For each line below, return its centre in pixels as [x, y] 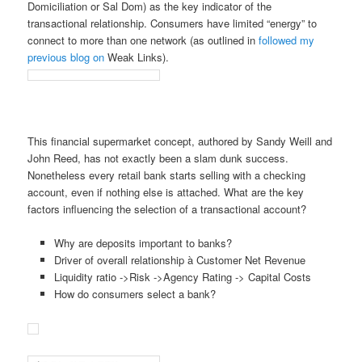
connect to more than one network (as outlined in [143, 40]
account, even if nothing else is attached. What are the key [166, 192]
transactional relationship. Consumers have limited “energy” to [173, 23]
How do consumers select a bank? [135, 293]
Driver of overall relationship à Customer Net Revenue [179, 259]
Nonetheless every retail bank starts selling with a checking [167, 175]
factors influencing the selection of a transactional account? [167, 208]
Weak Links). [137, 57]
